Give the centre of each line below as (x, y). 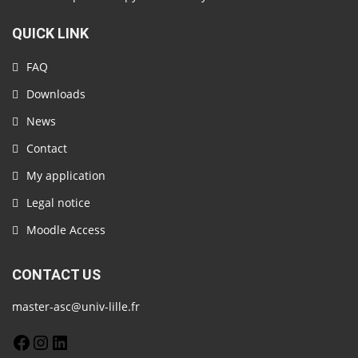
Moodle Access (66, 230)
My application (66, 175)
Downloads (56, 94)
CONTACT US (56, 274)
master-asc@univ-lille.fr (76, 306)
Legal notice (58, 203)
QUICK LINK (50, 33)
